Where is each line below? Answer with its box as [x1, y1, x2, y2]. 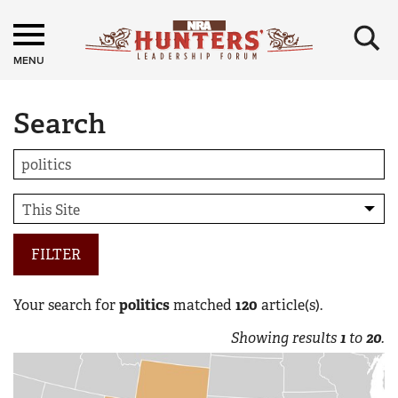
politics [119, 296, 170, 314]
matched [170, 296, 235, 314]
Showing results [231, 329, 340, 347]
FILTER [31, 245, 81, 264]
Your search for [13, 296, 119, 314]
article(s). [258, 296, 322, 314]
